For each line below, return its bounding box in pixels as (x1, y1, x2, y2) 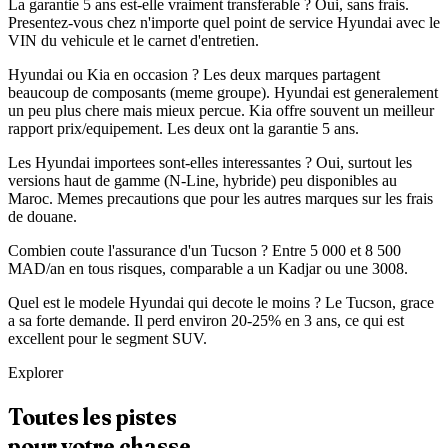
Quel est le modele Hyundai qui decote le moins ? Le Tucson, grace (8, 294, 434, 312)
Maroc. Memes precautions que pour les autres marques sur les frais (8, 190, 433, 208)
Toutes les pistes (8, 401, 177, 431)
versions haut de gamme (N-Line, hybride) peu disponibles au (8, 172, 397, 190)
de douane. (8, 208, 77, 226)
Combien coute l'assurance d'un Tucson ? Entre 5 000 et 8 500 (8, 242, 401, 260)
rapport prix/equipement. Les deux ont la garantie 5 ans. (8, 120, 359, 138)
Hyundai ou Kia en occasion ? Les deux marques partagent (8, 66, 380, 84)
